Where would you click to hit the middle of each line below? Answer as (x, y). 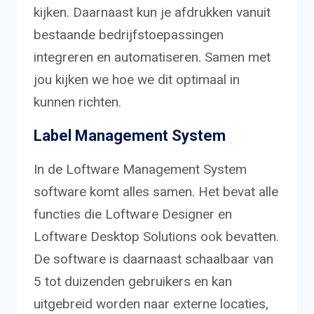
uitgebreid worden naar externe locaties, (151, 304)
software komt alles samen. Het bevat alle (156, 192)
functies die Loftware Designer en (133, 214)
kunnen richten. (77, 102)
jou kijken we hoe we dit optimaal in (137, 80)
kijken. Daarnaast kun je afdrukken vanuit (152, 13)
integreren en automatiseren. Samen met (152, 57)
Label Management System (130, 136)
